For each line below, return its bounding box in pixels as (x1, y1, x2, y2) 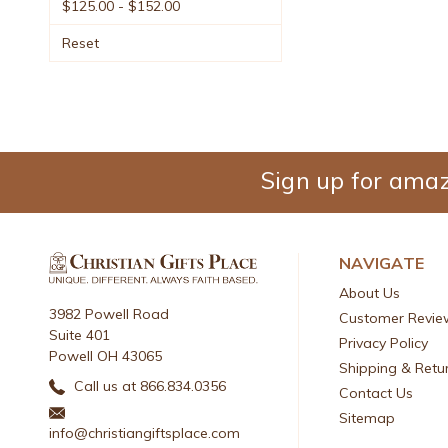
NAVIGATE (339, 252, 425, 273)
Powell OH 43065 (49, 346, 162, 365)
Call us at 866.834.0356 (70, 376, 226, 395)
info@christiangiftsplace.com (49, 423, 240, 442)
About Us (339, 283, 401, 302)
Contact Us (339, 383, 414, 402)
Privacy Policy (339, 333, 429, 352)
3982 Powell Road (49, 304, 169, 323)
